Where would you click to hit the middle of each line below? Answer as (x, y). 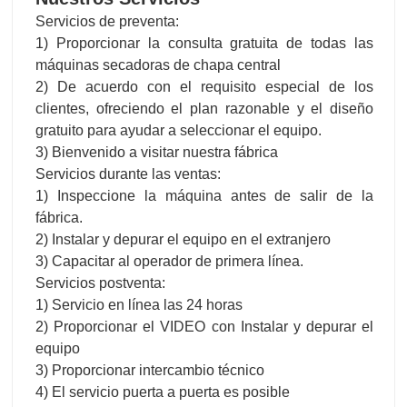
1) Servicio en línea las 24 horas (139, 304)
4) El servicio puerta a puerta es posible (163, 392)
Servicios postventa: (100, 283)
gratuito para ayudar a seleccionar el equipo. (179, 130)
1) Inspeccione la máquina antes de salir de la (204, 195)
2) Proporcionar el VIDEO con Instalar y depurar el (204, 326)
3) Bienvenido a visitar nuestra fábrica (157, 152)
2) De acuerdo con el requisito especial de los (204, 86)
